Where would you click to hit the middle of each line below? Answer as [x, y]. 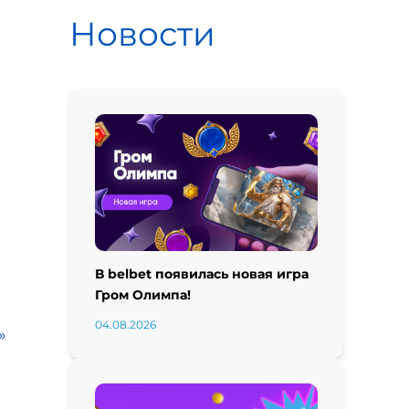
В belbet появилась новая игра [202, 274]
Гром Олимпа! [143, 295]
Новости [142, 34]
